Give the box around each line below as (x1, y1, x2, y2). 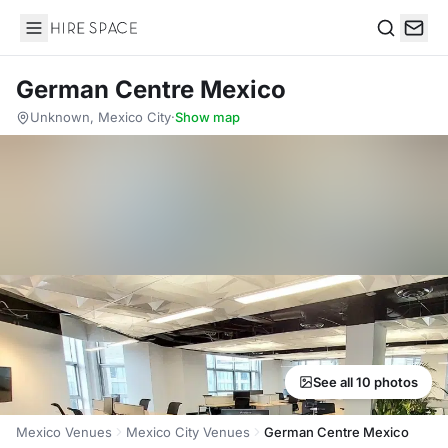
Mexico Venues (16, 424, 112, 440)
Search (375, 38, 427, 59)
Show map (175, 109, 240, 125)
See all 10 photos (313, 374, 418, 390)
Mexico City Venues (126, 424, 250, 440)
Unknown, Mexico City (30, 109, 171, 125)
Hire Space (19, 28, 102, 48)
